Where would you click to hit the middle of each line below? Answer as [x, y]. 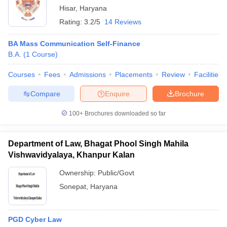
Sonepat [73, 186]
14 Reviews [123, 22]
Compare [45, 93]
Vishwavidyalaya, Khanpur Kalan [71, 155]
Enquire [117, 93]
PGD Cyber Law [35, 219]
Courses [22, 74]
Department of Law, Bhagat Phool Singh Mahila [98, 144]
